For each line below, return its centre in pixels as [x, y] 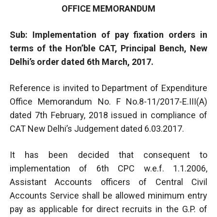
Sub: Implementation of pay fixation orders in [108, 34]
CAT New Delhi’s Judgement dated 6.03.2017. [97, 128]
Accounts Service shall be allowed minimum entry [108, 195]
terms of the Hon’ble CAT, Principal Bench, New [108, 48]
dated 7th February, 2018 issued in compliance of [108, 115]
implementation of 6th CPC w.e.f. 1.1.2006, [108, 168]
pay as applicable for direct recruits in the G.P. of [108, 209]
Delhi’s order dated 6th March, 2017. [82, 62]
